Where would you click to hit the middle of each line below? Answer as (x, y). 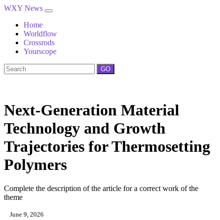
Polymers (35, 165)
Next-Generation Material (92, 110)
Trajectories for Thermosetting (107, 146)
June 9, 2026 (26, 215)
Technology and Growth (85, 128)
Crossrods (39, 42)
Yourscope (40, 51)
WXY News (24, 8)
